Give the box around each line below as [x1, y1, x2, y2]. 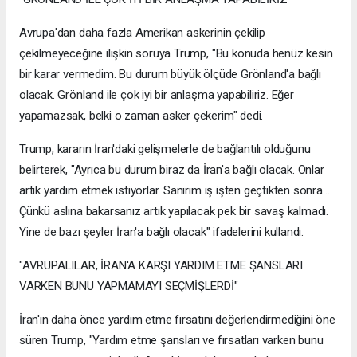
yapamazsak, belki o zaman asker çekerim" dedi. [19, 108, 264, 124]
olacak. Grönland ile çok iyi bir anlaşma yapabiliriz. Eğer [19, 88, 294, 103]
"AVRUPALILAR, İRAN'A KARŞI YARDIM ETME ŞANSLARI [19, 258, 303, 273]
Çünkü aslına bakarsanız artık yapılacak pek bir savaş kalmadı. [19, 204, 329, 219]
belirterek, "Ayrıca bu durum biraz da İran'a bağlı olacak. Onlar [19, 163, 324, 178]
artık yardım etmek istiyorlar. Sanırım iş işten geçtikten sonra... [19, 183, 330, 198]
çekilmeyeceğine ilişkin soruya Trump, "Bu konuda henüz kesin [19, 46, 333, 61]
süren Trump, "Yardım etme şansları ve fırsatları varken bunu [19, 333, 324, 348]
